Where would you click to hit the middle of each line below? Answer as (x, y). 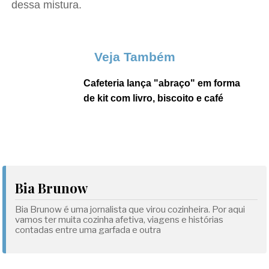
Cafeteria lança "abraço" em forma (162, 83)
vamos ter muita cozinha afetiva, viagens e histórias (119, 220)
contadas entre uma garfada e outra (88, 230)
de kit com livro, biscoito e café (154, 98)
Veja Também (134, 57)
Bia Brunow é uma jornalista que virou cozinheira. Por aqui (130, 210)
